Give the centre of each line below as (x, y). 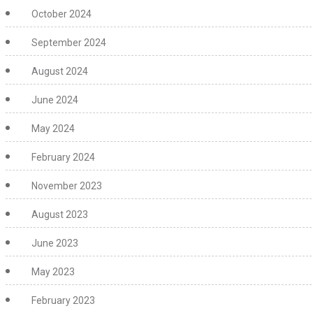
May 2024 (53, 129)
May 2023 (53, 272)
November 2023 (67, 186)
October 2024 (61, 14)
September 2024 (69, 43)
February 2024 (63, 157)
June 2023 (55, 243)
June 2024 (55, 100)
